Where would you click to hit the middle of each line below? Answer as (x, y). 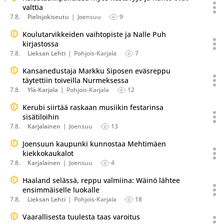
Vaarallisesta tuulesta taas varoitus (81, 217)
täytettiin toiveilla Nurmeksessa (75, 80)
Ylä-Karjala (43, 90)
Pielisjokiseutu (48, 17)
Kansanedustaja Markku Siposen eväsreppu (96, 71)
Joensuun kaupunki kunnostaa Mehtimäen (94, 144)
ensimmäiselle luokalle (61, 190)
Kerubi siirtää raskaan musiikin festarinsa (93, 107)
